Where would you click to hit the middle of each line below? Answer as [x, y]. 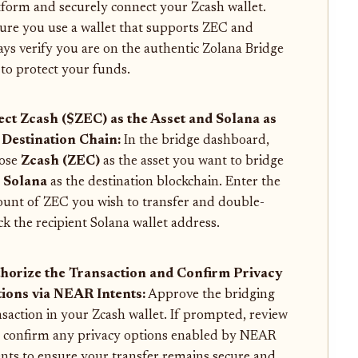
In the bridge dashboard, [195, 141]
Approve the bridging [210, 295]
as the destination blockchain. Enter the [163, 183]
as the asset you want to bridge [191, 162]
